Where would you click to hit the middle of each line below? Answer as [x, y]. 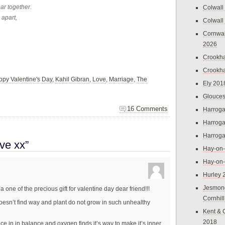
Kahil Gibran [72, 79]
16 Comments [147, 108]
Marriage [121, 79]
